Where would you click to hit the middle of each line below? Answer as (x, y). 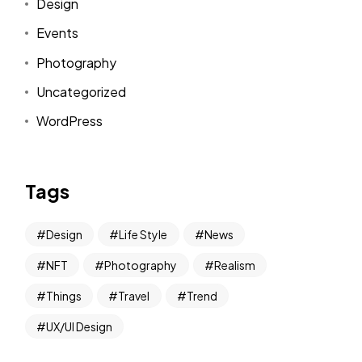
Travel (134, 296)
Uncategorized (82, 91)
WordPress (70, 121)
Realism (234, 265)
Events (58, 33)
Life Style (143, 235)
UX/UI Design (79, 327)
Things (63, 296)
